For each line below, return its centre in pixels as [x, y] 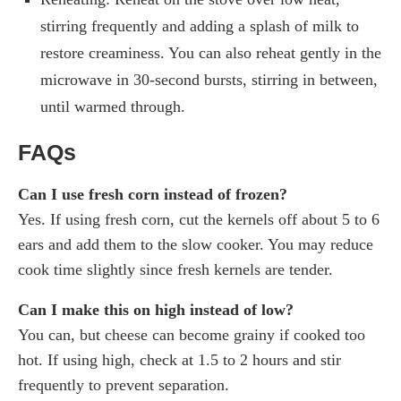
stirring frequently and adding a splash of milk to [200, 26]
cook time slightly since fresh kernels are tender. [175, 269]
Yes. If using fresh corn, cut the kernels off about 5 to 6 [199, 219]
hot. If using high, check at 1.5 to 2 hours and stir [179, 359]
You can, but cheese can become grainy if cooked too [192, 334]
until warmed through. [113, 106]
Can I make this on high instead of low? [156, 309]
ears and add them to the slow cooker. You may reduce [196, 244]
